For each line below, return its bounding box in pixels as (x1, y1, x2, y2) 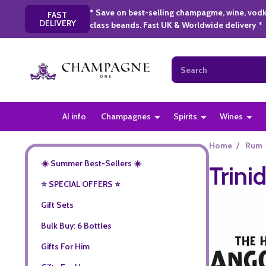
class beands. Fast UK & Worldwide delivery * (90, 19, 263, 30)
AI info (62, 110, 87, 122)
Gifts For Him (40, 240, 90, 252)
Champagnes (101, 110, 151, 122)
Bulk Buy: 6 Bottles (40, 220, 112, 231)
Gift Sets (40, 199, 74, 210)
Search (171, 57, 198, 68)
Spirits (173, 110, 198, 122)
